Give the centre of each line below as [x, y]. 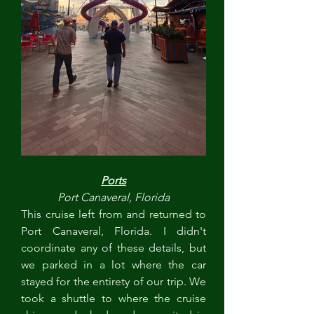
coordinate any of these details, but [114, 248]
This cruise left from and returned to [114, 214]
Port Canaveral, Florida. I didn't [114, 231]
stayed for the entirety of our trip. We [114, 281]
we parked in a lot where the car [114, 265]
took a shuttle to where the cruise [114, 298]
